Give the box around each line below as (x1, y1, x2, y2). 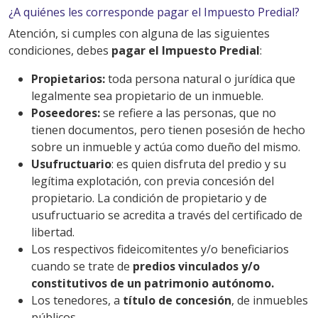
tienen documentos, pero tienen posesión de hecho (31, 122, 305, 138)
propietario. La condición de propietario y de (31, 190, 267, 207)
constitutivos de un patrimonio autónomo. (31, 275, 274, 292)
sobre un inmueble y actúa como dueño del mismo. (31, 139, 300, 155)
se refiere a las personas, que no (100, 105, 276, 121)
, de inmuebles (231, 292, 308, 309)
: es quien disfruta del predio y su (111, 156, 286, 172)
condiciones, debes (9, 43, 111, 59)
